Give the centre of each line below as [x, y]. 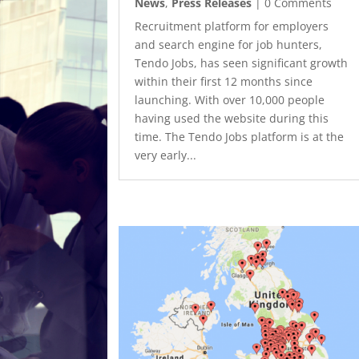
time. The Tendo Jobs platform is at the [239, 136]
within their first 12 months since [223, 81]
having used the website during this [231, 118]
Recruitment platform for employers [231, 26]
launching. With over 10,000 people [229, 99]
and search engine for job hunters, [228, 44]
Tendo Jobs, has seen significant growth [241, 63]
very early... [165, 155]
